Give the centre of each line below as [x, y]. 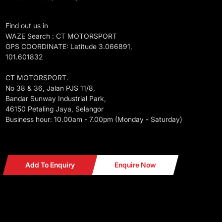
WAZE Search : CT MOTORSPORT [61, 36]
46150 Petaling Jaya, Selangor [54, 109]
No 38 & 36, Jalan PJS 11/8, [50, 88]
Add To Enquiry [50, 165]
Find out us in [27, 26]
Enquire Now [135, 165]
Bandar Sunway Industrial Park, [55, 99]
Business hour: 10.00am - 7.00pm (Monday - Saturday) [94, 119]
